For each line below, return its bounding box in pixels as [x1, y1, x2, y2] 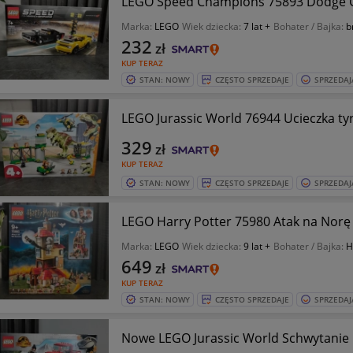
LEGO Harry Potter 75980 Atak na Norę [121, 213, 351, 230]
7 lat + [243, 20, 270, 33]
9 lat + [243, 240, 270, 253]
